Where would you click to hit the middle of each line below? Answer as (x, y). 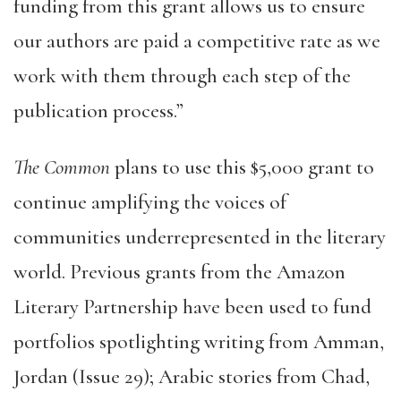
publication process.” (98, 111)
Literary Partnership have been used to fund (192, 307)
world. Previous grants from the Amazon (179, 272)
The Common (62, 167)
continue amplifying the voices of (150, 202)
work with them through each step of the (182, 76)
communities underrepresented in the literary (200, 237)
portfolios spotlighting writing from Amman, (199, 342)
